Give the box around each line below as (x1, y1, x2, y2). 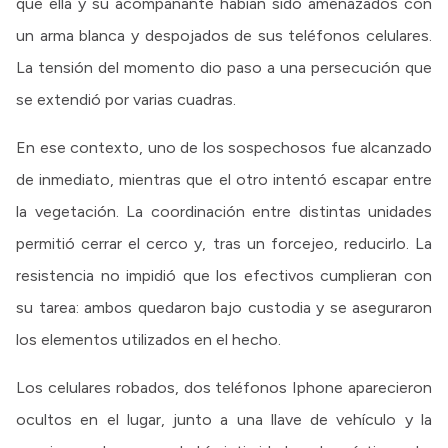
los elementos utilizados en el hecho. (16, 330, 281, 350)
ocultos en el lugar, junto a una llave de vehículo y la (16, 410, 432, 430)
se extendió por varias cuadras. (16, 90, 236, 110)
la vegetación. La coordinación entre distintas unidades (16, 202, 432, 222)
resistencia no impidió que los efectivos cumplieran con (16, 266, 432, 286)
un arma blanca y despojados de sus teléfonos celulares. (16, 26, 432, 46)
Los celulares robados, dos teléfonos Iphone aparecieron (16, 378, 432, 398)
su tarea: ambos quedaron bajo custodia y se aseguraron (16, 298, 432, 318)
